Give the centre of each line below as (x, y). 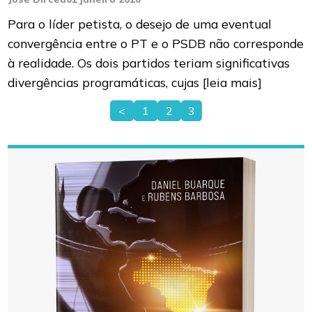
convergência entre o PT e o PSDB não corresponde (156, 44)
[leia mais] (233, 83)
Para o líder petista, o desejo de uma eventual (140, 24)
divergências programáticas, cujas (106, 83)
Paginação (204, 122)
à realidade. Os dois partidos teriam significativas (149, 63)
